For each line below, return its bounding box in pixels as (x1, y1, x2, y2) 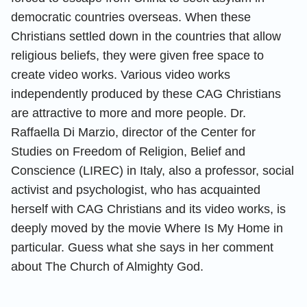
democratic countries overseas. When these (11, 10, 251, 24)
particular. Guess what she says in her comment (11, 240, 273, 254)
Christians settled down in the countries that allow (11, 29, 281, 43)
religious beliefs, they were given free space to (11, 48, 264, 62)
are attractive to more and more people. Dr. (11, 106, 246, 120)
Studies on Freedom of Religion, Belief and (11, 144, 245, 158)
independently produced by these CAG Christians (11, 86, 281, 101)
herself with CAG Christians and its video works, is (11, 201, 286, 216)
